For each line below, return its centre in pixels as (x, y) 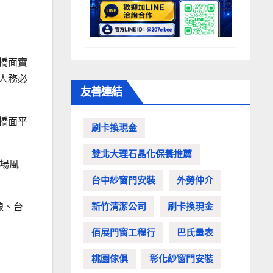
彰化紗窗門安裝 (181, 259)
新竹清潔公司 (119, 207)
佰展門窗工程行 (123, 233)
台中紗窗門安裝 (123, 180)
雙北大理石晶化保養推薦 (142, 154)
